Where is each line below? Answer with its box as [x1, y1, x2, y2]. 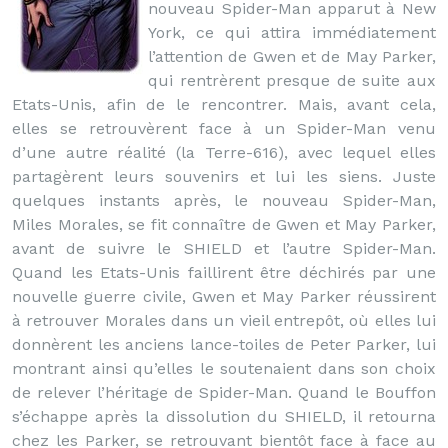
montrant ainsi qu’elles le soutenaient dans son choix [12, 359, 436, 378]
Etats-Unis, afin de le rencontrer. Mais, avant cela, [12, 95, 436, 114]
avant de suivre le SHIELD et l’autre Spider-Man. [12, 239, 436, 258]
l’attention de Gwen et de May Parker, [148, 47, 436, 66]
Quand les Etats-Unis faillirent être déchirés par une [12, 263, 436, 282]
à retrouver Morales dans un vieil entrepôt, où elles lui [12, 311, 436, 330]
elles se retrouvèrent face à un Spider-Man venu [12, 119, 436, 138]
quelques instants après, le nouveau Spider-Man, [12, 191, 436, 210]
